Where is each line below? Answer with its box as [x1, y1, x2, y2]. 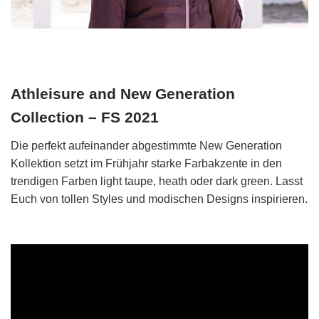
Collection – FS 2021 [11, 109, 159, 126]
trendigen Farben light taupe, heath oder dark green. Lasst [11, 174, 303, 187]
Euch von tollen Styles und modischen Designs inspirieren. [11, 192, 308, 205]
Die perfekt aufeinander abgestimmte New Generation [11, 139, 282, 152]
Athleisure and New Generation [11, 85, 235, 103]
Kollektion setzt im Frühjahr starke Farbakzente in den [11, 157, 282, 169]
